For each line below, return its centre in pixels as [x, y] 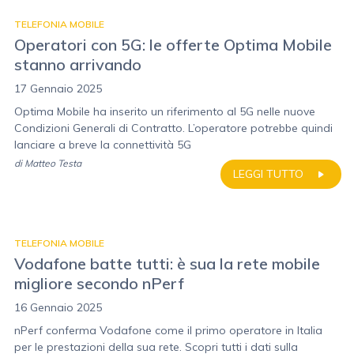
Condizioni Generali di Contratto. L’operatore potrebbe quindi [173, 128]
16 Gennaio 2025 [58, 307]
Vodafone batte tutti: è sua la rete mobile [167, 264]
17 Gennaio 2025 [58, 88]
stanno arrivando [78, 64]
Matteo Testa [53, 163]
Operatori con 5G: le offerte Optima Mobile [173, 45]
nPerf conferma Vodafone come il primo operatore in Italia [168, 330]
